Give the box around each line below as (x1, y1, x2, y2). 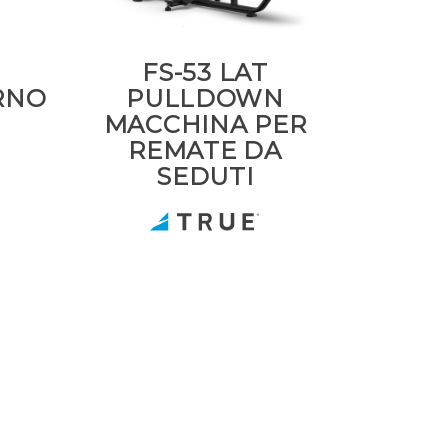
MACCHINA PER (103, 110, 307, 139)
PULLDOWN (126, 84, 284, 113)
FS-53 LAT (142, 58, 268, 87)
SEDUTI (156, 162, 254, 191)
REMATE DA (128, 136, 282, 165)
